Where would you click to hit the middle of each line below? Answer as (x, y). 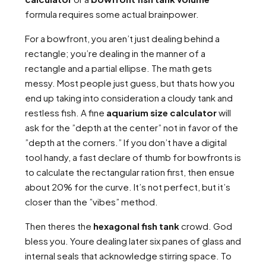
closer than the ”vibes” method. (91, 202)
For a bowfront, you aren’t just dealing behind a (122, 38)
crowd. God (206, 226)
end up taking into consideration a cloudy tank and (129, 98)
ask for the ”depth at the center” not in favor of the (132, 127)
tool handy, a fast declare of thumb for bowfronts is (133, 157)
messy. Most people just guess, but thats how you (130, 83)
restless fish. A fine (66, 113)
